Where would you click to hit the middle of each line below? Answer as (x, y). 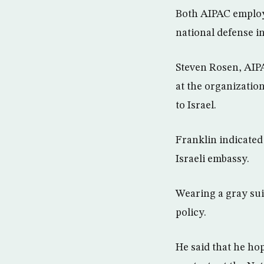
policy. (191, 213)
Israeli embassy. (212, 159)
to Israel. (196, 105)
